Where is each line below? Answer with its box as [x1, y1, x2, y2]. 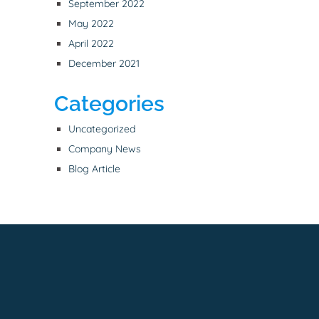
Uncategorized [68, 122, 135, 136]
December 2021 [68, 57, 140, 70]
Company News [68, 142, 141, 156]
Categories [54, 91, 164, 117]
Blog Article [68, 162, 120, 176]
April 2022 [68, 37, 114, 51]
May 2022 [68, 17, 114, 31]
